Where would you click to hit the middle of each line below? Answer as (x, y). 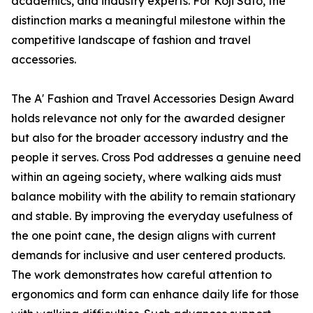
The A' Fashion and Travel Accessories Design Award (153, 99)
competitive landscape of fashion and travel (131, 40)
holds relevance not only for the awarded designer (148, 118)
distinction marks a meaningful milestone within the (148, 21)
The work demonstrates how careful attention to (141, 275)
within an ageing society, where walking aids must (146, 177)
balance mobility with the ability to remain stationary (153, 197)
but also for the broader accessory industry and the (150, 138)
